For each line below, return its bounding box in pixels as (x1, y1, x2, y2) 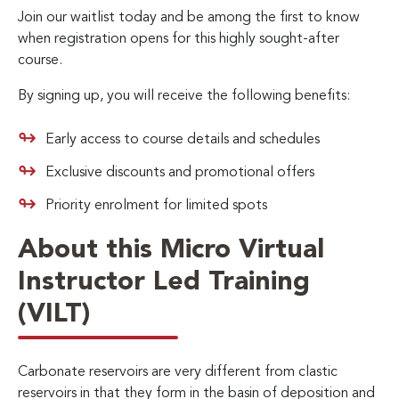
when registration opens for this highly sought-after (18, 31, 339, 46)
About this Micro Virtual (18, 236, 324, 264)
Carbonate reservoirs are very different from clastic (18, 364, 338, 379)
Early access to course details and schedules (45, 132, 320, 147)
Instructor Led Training (18, 268, 310, 296)
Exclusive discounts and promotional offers (45, 165, 314, 180)
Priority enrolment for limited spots (45, 198, 267, 213)
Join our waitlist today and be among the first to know (18, 10, 360, 25)
